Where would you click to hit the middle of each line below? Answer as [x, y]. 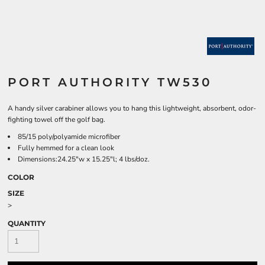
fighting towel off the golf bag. [56, 119]
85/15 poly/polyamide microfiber [69, 137]
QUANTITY [27, 223]
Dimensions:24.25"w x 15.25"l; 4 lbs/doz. [84, 159]
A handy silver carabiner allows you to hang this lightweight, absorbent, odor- [132, 108]
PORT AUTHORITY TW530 [110, 82]
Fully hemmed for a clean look [66, 148]
